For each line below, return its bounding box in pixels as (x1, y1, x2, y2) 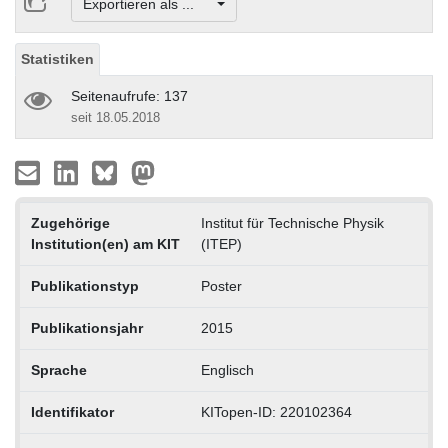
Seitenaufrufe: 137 (71, 87, 188, 104)
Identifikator (30, 403, 114, 420)
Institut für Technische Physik (200, 214, 384, 231)
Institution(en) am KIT (30, 235, 180, 252)
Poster (200, 277, 242, 294)
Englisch (200, 361, 254, 378)
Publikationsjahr (30, 319, 143, 336)
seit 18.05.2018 (71, 109, 160, 125)
